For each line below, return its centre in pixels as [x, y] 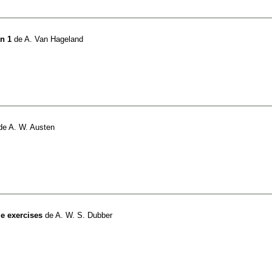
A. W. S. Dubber [84, 215]
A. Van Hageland [54, 39]
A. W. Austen [32, 127]
